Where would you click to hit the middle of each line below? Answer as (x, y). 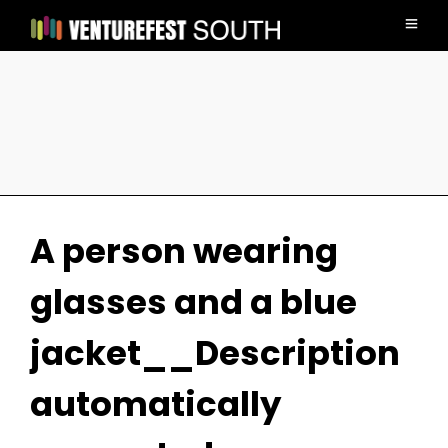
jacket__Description (215, 353)
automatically (155, 404)
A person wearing (184, 251)
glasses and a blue (193, 302)
